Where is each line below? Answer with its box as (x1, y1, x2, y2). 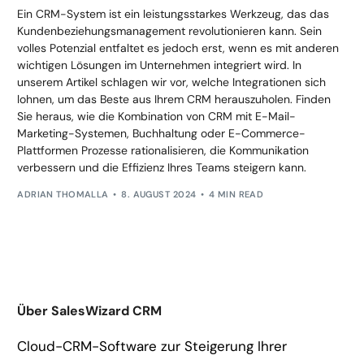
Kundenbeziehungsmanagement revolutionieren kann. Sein (17, 24, 323, 39)
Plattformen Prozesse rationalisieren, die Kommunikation (17, 143, 310, 158)
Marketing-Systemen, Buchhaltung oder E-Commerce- (17, 126, 306, 141)
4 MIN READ (208, 188, 264, 200)
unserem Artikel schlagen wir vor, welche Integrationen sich (17, 75, 327, 90)
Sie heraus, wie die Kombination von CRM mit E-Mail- (17, 109, 297, 124)
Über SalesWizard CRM (17, 301, 162, 319)
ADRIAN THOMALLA (17, 188, 109, 200)
